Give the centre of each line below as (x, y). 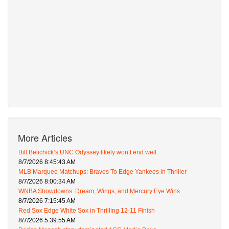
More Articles (45, 138)
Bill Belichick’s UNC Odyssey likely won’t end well (87, 153)
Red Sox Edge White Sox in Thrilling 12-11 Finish (87, 211)
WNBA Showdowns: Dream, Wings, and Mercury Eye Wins (99, 191)
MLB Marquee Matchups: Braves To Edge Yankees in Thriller (102, 172)
